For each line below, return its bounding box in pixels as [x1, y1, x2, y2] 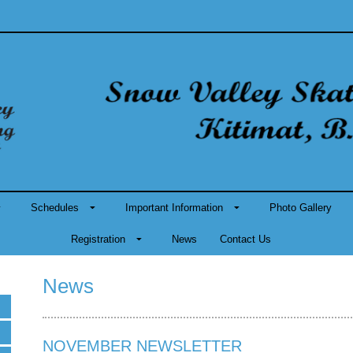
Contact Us [219, 233, 271, 245]
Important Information [125, 202, 223, 214]
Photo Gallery [269, 202, 332, 214]
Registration [70, 233, 125, 245]
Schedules [31, 202, 79, 214]
